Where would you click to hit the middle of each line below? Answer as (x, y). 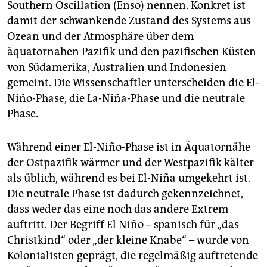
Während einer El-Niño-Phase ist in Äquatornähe (129, 147)
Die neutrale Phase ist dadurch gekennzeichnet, (125, 193)
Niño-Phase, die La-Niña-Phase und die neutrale (126, 98)
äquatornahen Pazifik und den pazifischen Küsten (132, 52)
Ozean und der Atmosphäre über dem (100, 36)
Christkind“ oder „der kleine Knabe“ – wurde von (128, 240)
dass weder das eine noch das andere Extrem (118, 209)
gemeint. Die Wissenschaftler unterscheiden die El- (133, 83)
